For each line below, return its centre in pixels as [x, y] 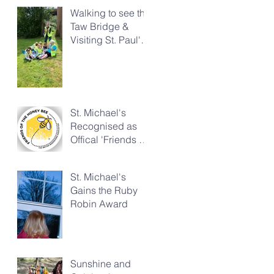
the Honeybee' [102, 153]
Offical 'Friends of [109, 139]
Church [87, 53]
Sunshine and [101, 264]
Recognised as [104, 126]
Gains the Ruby [104, 190]
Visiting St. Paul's [108, 40]
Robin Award [99, 204]
